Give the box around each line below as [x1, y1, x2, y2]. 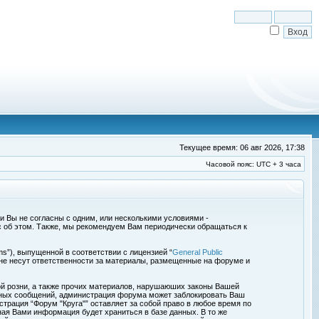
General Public [172, 248, 223, 256]
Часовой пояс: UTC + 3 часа [206, 160, 301, 168]
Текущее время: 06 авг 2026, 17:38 [179, 143, 305, 152]
